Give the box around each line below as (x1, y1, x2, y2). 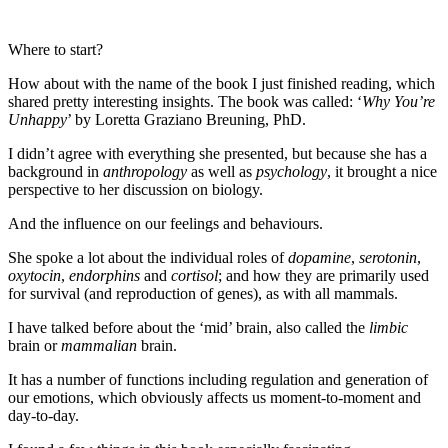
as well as (187, 163, 256, 181)
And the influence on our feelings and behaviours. (8, 215, 323, 233)
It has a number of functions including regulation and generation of (8, 371, 428, 389)
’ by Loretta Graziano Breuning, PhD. (67, 111, 306, 129)
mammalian (61, 337, 137, 355)
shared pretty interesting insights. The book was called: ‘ (8, 93, 362, 111)
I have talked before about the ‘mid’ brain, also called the (8, 319, 369, 337)
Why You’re (362, 93, 435, 111)
